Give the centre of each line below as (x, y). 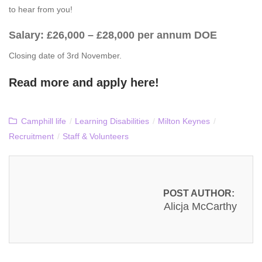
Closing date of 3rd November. (65, 55)
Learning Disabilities (112, 121)
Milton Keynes (184, 121)
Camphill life (44, 121)
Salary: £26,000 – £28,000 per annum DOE (113, 35)
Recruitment (31, 136)
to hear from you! (41, 9)
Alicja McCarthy (200, 207)
